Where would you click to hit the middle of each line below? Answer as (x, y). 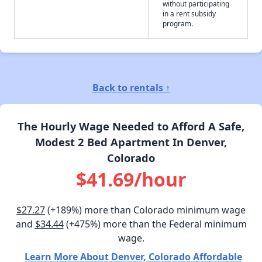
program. (178, 23)
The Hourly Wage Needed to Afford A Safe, (131, 126)
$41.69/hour (131, 179)
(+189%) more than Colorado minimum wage (145, 210)
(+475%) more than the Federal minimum (155, 224)
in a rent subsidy (189, 13)
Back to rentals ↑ (131, 87)
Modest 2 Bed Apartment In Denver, (131, 142)
